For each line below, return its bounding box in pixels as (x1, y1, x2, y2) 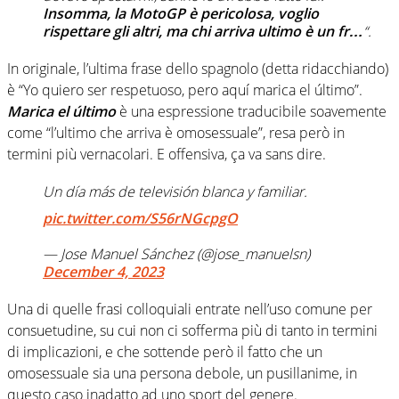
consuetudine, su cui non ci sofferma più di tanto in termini (7, 321, 378, 341)
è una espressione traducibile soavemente (119, 102, 387, 122)
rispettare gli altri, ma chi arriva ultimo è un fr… (43, 21, 363, 42)
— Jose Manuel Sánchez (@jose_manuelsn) (43, 244, 310, 265)
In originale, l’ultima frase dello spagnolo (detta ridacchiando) (7, 59, 388, 79)
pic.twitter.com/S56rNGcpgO (43, 208, 238, 229)
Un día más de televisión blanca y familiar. (43, 182, 307, 202)
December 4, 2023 (43, 262, 164, 282)
